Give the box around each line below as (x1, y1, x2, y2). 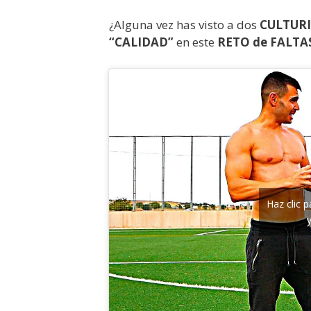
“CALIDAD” (109, 34, 174, 50)
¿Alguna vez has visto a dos (109, 17, 260, 33)
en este (174, 34, 217, 50)
